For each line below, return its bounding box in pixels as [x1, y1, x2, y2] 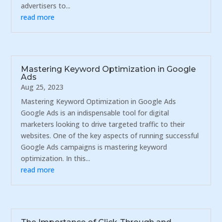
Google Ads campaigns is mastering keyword [21, 142, 167, 152]
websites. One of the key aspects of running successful [21, 131, 199, 141]
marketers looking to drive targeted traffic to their [21, 119, 185, 129]
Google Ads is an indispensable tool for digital [21, 108, 169, 118]
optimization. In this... [21, 154, 91, 164]
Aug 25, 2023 [21, 82, 64, 92]
